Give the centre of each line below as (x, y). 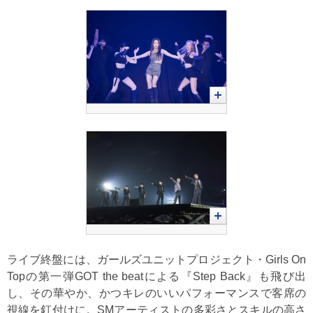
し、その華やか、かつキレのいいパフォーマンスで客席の (156, 293)
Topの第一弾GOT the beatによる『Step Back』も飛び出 (156, 276)
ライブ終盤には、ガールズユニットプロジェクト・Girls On (156, 260)
